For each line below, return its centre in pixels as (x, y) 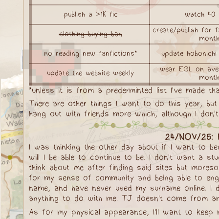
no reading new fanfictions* (90, 54)
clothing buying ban (90, 34)
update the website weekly (90, 73)
